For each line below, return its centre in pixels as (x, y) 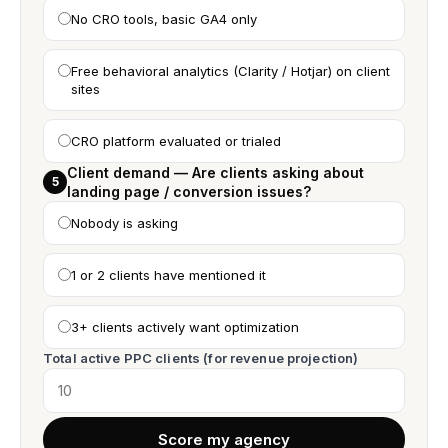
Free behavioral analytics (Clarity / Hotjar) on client (230, 71)
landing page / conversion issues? (189, 191)
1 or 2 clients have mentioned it (168, 275)
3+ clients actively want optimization (185, 327)
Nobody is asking (124, 223)
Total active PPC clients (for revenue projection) (201, 358)
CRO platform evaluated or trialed (176, 141)
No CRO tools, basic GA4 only (164, 19)
